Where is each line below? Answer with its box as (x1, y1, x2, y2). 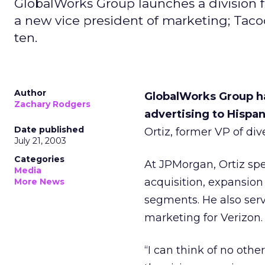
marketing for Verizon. (144, 211, 263, 224)
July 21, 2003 (14, 135, 66, 146)
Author (14, 88, 46, 98)
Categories (14, 154, 64, 164)
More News (14, 176, 64, 187)
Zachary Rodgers (14, 99, 91, 109)
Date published (14, 124, 84, 135)
